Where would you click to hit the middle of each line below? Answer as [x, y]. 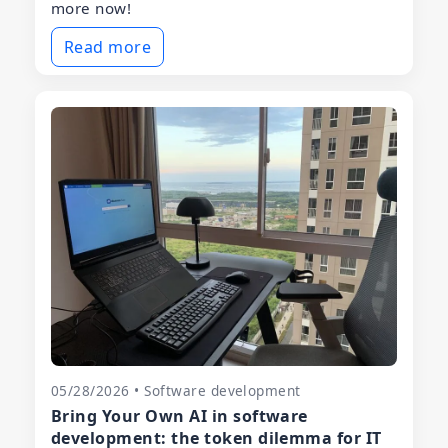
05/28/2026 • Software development [176, 390]
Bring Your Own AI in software [179, 416]
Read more [108, 46]
